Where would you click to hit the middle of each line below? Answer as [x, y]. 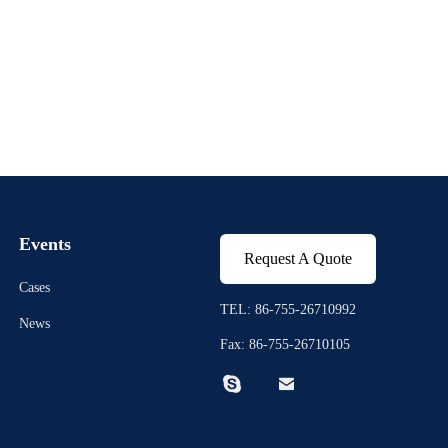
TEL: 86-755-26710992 [288, 309]
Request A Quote [298, 258]
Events [44, 244]
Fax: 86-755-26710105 [285, 344]
